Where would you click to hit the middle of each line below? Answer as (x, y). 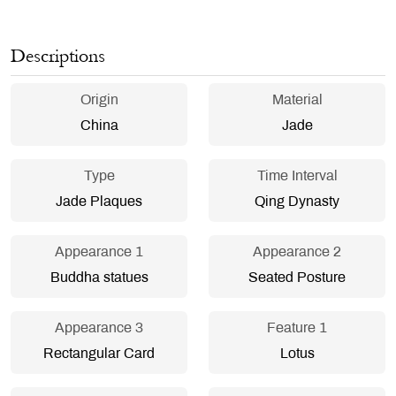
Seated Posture (297, 278)
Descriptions (58, 57)
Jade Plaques (99, 202)
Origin (99, 101)
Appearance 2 (297, 253)
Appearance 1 (99, 253)
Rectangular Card (99, 354)
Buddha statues (99, 278)
